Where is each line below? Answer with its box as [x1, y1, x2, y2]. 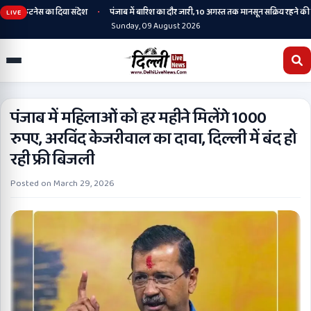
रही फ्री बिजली [10, 146, 94, 174]
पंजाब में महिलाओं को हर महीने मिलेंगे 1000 [10, 105, 267, 132]
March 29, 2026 [53, 176, 115, 191]
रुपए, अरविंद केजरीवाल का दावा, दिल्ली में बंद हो [10, 126, 297, 153]
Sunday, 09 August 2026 [110, 19, 201, 33]
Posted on [10, 176, 53, 191]
